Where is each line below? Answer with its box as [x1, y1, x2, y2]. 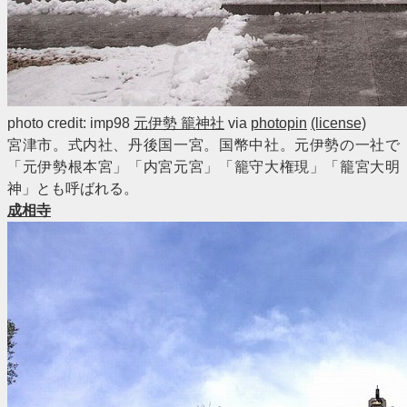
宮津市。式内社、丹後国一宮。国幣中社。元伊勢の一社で [7, 137, 400, 153]
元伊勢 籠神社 [134, 115, 224, 131]
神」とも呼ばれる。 [7, 181, 138, 196]
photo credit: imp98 [7, 115, 134, 131]
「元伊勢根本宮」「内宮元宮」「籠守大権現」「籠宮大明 [7, 159, 400, 174]
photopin [251, 115, 307, 131]
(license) [311, 115, 366, 131]
